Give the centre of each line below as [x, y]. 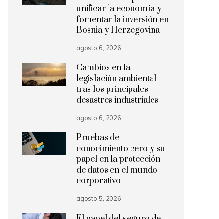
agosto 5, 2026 [99, 198]
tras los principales [112, 89]
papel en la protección [118, 159]
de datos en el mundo [117, 170]
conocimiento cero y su [121, 149]
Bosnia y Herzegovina [118, 30]
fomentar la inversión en [122, 20]
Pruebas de [98, 138]
